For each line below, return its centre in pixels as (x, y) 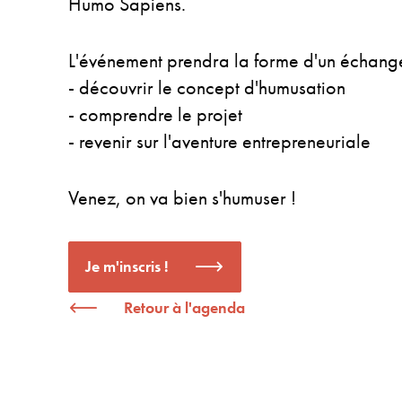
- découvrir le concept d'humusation (207, 87)
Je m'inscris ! (127, 267)
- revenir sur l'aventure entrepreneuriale (219, 141)
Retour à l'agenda (184, 307)
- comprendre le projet (155, 114)
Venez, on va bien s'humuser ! (182, 197)
